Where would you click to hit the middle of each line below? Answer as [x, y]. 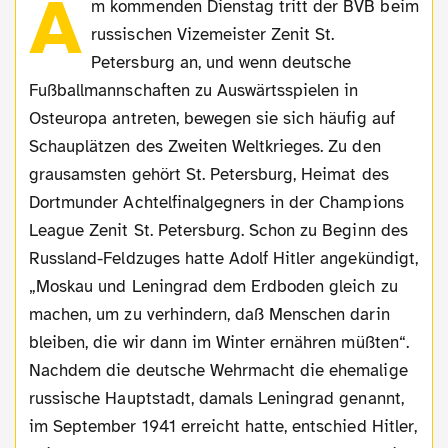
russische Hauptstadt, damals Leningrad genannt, [216, 398]
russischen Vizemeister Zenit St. [213, 34]
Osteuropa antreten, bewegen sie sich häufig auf [212, 118]
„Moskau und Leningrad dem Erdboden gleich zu [213, 286]
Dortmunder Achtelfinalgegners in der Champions [216, 202]
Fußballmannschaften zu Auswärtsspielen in [194, 90]
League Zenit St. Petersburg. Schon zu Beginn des [218, 230]
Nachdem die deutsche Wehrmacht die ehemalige [218, 370]
